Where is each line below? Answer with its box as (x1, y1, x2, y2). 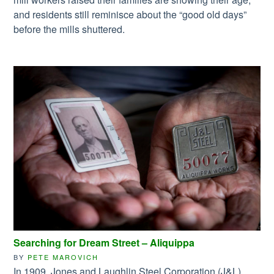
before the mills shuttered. (13, 22, 125, 37)
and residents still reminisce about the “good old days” (13, 7, 247, 22)
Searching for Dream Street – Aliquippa (13, 235, 195, 250)
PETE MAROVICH (28, 251, 99, 262)
